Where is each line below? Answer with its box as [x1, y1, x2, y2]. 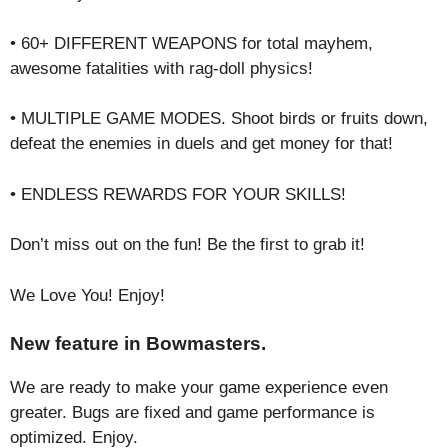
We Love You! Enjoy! [10, 285, 165, 305]
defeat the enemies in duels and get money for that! [10, 134, 393, 153]
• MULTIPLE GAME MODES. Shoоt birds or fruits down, [10, 109, 428, 128]
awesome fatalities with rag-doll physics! [10, 58, 313, 78]
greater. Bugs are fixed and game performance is [10, 403, 375, 422]
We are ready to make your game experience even [10, 378, 388, 397]
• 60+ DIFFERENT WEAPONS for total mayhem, [10, 33, 373, 53]
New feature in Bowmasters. [10, 333, 266, 354]
